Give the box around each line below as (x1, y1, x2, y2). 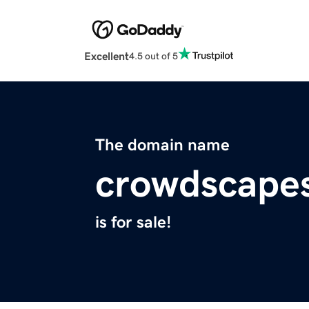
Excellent (84, 50, 129, 62)
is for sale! (95, 214, 171, 231)
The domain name (95, 137, 230, 154)
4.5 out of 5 (129, 50, 178, 61)
